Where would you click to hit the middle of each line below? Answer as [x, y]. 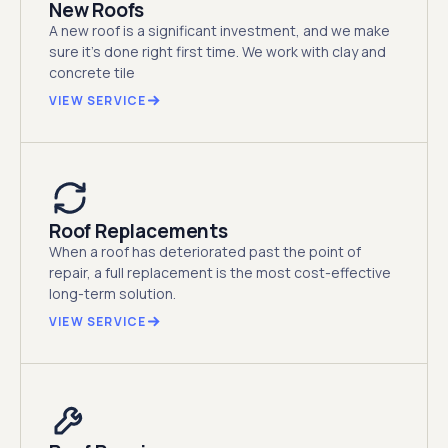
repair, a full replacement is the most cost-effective [220, 272]
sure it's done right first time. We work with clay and [217, 51]
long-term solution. [112, 293]
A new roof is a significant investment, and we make [219, 30]
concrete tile [92, 72]
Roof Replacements [138, 230]
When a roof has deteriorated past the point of [205, 251]
